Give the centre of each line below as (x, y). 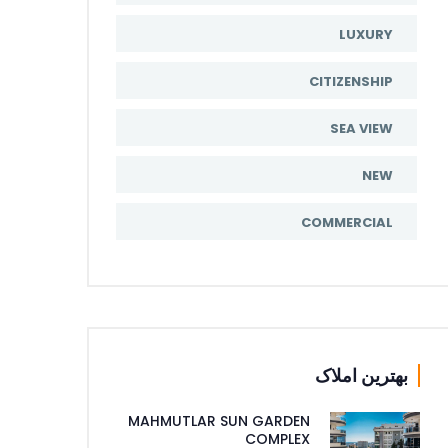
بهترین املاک (361, 375)
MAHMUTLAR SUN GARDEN (219, 421)
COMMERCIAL (347, 222)
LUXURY (366, 34)
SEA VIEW (361, 128)
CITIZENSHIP (351, 81)
